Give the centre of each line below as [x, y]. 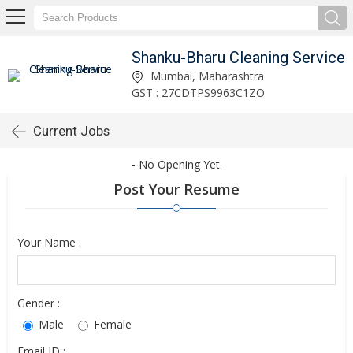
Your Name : [49, 242]
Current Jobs [71, 131]
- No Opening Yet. [176, 164]
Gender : [39, 303]
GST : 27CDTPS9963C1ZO [198, 92]
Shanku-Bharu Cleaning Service [238, 57]
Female [111, 324]
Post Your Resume [176, 189]
